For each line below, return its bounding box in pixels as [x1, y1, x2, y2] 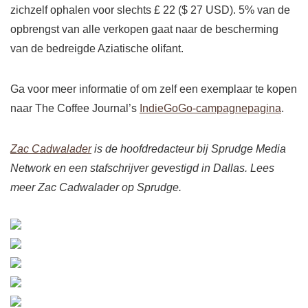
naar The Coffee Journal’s [10, 102, 140, 115]
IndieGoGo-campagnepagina [140, 102, 281, 115]
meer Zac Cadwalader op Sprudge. [10, 181, 181, 194]
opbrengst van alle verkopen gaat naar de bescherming [10, 23, 278, 36]
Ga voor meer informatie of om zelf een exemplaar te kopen [10, 83, 297, 96]
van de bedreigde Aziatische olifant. [10, 43, 184, 55]
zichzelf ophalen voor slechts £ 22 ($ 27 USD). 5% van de [10, 4, 290, 16]
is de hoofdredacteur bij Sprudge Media [91, 143, 286, 155]
